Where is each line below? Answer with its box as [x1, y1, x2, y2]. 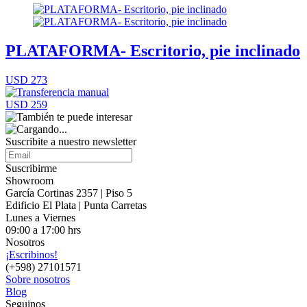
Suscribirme [5, 162, 57, 174]
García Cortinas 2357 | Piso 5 [5, 187, 132, 199]
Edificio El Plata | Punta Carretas [5, 199, 147, 211]
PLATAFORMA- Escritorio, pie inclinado [5, 42, 300, 60]
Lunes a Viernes [5, 212, 75, 223]
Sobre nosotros [5, 273, 70, 285]
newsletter [93, 136, 136, 147]
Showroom [5, 175, 53, 186]
